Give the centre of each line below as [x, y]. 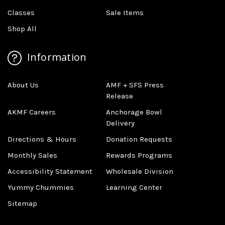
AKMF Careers [32, 112]
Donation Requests [139, 139]
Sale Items [125, 13]
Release [120, 96]
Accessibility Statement [50, 171]
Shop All [22, 29]
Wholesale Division [140, 171]
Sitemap [22, 203]
